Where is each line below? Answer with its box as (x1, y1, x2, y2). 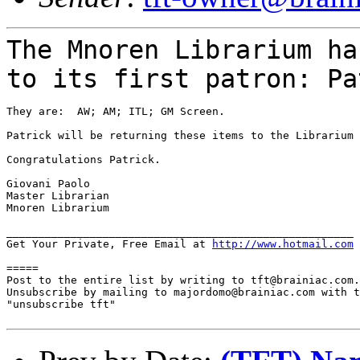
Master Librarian (6, 189, 109, 202)
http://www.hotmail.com (212, 237, 354, 250)
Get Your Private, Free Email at (6, 237, 212, 250)
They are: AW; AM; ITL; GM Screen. (6, 104, 225, 117)
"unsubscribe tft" (6, 297, 116, 310)
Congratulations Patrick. (6, 153, 161, 166)
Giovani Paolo (6, 177, 90, 190)
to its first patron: (6, 63, 327, 93)
